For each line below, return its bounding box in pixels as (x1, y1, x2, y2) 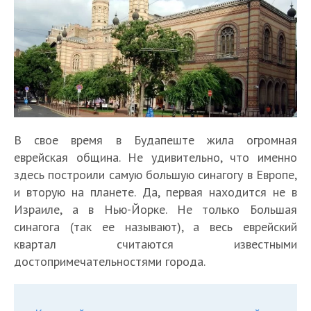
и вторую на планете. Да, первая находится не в (14, 183, 297, 200)
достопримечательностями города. (14, 253, 205, 269)
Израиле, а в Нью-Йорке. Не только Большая (14, 201, 297, 217)
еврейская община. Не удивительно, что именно (14, 149, 297, 165)
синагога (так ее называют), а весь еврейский (14, 218, 297, 235)
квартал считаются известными (14, 235, 297, 252)
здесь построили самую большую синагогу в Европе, (14, 166, 297, 183)
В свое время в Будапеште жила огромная (14, 131, 297, 148)
